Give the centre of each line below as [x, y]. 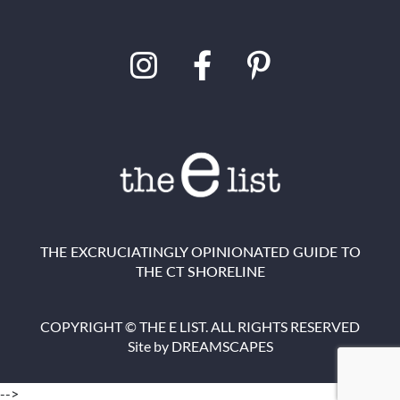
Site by [149, 346]
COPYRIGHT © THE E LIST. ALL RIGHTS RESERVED [200, 326]
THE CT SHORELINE [200, 271]
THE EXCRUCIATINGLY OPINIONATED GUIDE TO [200, 251]
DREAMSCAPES [222, 346]
